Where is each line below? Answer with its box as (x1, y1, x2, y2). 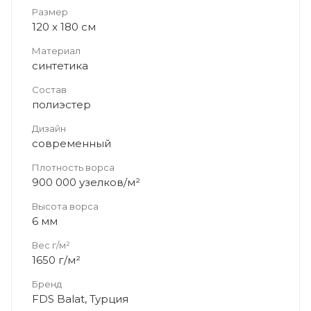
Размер (32, 6, 68, 17)
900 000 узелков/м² (32, 175, 140, 189)
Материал (32, 44, 81, 56)
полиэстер (32, 97, 91, 111)
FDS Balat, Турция (32, 292, 128, 305)
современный (32, 136, 111, 150)
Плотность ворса (32, 161, 115, 173)
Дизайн (32, 122, 66, 134)
